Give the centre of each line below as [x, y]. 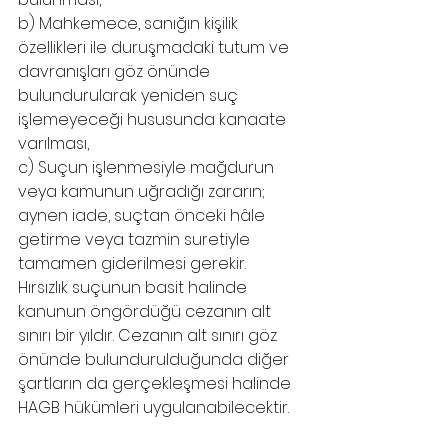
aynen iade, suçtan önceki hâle [143, 215]
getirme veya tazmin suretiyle [136, 239]
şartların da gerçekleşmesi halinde [156, 383]
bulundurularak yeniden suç [130, 95]
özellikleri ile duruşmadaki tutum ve [155, 47]
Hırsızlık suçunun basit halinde [134, 287]
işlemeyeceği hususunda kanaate [154, 119]
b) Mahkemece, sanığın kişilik [130, 23]
